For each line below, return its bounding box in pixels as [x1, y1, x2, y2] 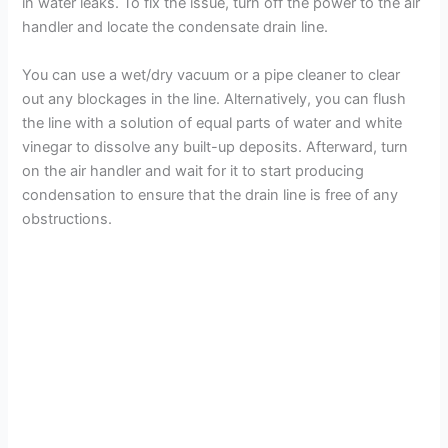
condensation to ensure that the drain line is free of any [22, 185, 399, 204]
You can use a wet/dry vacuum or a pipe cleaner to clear [22, 65, 401, 84]
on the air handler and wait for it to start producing [22, 161, 365, 180]
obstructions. [22, 209, 113, 228]
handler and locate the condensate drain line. [22, 18, 329, 37]
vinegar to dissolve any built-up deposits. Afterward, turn [22, 137, 409, 156]
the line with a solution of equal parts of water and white [22, 113, 403, 132]
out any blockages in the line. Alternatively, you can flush [22, 89, 407, 108]
